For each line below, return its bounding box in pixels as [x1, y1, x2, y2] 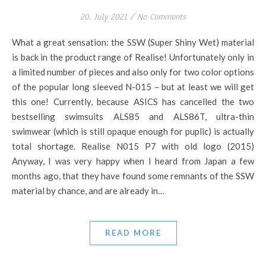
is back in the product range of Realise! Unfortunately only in [12, 52, 254, 62]
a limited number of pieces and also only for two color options [12, 66, 254, 77]
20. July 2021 [80, 11, 127, 23]
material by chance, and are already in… [12, 185, 164, 196]
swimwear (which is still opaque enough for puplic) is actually [12, 126, 254, 137]
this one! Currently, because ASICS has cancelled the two [12, 96, 254, 107]
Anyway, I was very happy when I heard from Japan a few [12, 156, 254, 166]
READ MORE [104, 228, 161, 237]
